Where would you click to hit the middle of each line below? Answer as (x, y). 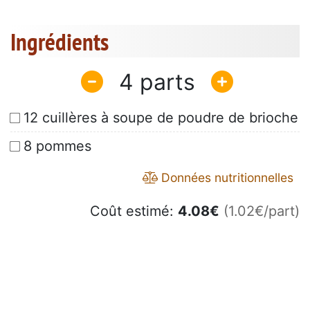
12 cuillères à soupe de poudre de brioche (161, 118)
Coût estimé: (134, 211)
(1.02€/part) (262, 211)
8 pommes (57, 146)
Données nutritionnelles (226, 178)
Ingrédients (60, 42)
